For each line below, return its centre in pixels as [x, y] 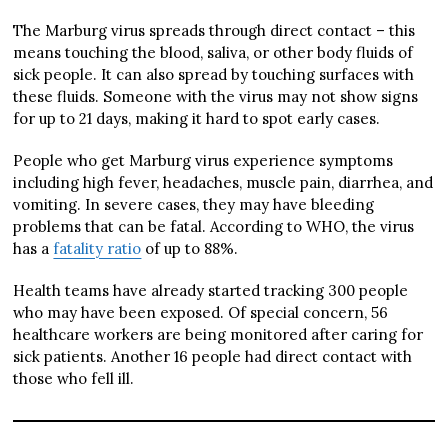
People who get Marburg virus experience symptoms [203, 160]
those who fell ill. [74, 378]
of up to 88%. [190, 248]
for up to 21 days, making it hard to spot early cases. [197, 118]
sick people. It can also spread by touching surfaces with [214, 74]
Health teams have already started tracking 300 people [211, 290]
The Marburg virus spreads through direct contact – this [214, 30]
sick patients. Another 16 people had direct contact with [213, 356]
